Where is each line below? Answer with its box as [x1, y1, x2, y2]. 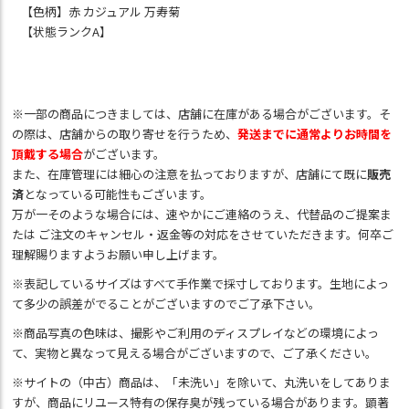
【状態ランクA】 [21, 23, 112, 41]
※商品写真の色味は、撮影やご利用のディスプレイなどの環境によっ [12, 324, 380, 342]
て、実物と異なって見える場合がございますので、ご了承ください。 [12, 344, 378, 362]
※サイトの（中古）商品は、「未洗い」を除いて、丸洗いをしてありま [12, 373, 392, 392]
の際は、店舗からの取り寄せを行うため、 [12, 125, 238, 143]
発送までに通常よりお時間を [237, 125, 393, 143]
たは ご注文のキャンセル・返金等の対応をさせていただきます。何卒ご [12, 225, 394, 244]
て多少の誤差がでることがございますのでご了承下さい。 [12, 295, 321, 313]
